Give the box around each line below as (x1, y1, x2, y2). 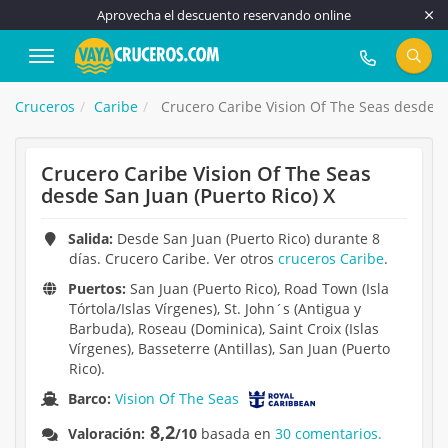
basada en (197, 424, 276, 444)
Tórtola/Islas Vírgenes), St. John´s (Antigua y (69, 299, 361, 318)
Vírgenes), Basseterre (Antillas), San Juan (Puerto (69, 339, 390, 358)
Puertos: (68, 279, 127, 298)
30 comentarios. (275, 424, 383, 444)
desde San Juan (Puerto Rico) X (41, 182, 335, 209)
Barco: (68, 389, 116, 408)
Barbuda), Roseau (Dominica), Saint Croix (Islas (69, 319, 379, 338)
